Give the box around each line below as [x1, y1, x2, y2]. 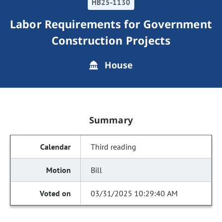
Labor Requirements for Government [10, 16, 212, 31]
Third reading [91, 142, 137, 152]
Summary [89, 114, 133, 126]
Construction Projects [52, 33, 170, 48]
